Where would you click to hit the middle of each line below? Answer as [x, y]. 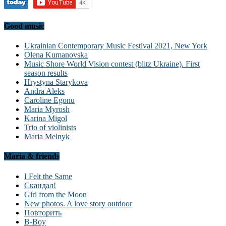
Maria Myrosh [47, 109]
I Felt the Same [48, 176]
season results [46, 73]
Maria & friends [32, 156]
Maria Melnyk [47, 137]
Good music [24, 26]
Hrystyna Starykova [56, 82]
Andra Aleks [44, 91]
